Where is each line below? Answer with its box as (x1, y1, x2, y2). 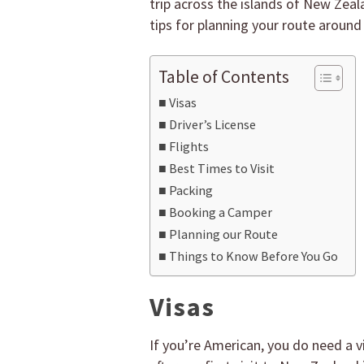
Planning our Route (169, 226, 279, 243)
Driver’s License (169, 116, 257, 133)
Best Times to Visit (169, 160, 275, 177)
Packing (169, 182, 214, 199)
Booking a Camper (169, 204, 273, 221)
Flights (169, 138, 210, 155)
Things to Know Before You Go (169, 248, 339, 265)
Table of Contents (158, 66, 289, 89)
